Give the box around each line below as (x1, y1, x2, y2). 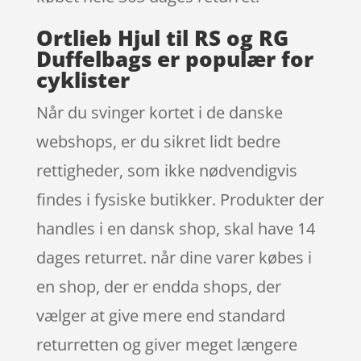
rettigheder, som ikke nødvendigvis (35, 159, 297, 181)
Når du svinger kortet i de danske (35, 101, 283, 123)
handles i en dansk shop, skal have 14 (35, 217, 315, 239)
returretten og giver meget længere (35, 333, 297, 355)
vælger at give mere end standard (35, 304, 285, 326)
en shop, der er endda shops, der (35, 275, 281, 297)
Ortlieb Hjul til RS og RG (35, 23, 288, 52)
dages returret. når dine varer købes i (35, 246, 312, 268)
